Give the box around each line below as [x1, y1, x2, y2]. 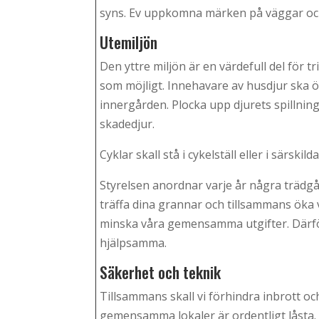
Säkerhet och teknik [100, 261, 221, 284]
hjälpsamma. [100, 235, 167, 251]
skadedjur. [100, 116, 155, 132]
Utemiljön [100, 31, 158, 54]
